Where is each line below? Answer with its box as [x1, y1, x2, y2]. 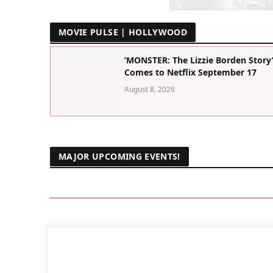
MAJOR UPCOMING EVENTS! [58, 150, 180, 162]
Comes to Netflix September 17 [124, 66, 257, 78]
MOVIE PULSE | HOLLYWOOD [58, 26, 188, 38]
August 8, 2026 [124, 83, 175, 94]
